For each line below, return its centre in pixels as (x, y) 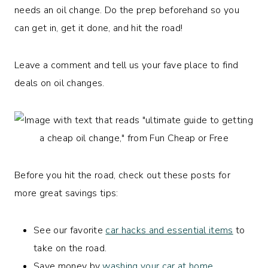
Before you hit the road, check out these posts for (123, 175)
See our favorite (70, 230)
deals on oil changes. (60, 83)
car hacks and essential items (169, 230)
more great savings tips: (66, 193)
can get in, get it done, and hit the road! (99, 28)
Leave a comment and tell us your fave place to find (127, 65)
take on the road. (70, 248)
